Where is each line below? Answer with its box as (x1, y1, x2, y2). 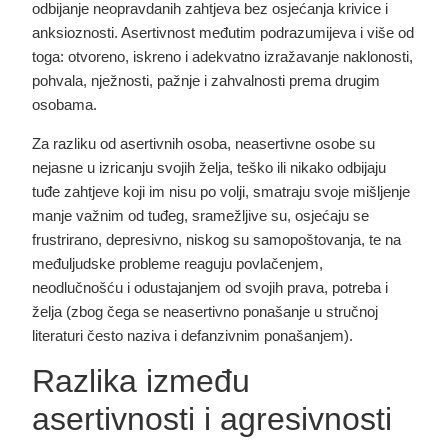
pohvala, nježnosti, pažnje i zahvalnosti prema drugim (32, 72, 381, 90)
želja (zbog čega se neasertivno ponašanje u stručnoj (32, 302, 379, 320)
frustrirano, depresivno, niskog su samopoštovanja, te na (32, 230, 402, 248)
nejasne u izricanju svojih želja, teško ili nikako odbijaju (32, 158, 387, 176)
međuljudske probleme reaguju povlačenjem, (32, 254, 324, 272)
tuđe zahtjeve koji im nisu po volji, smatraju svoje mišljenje (32, 182, 411, 200)
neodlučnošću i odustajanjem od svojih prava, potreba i (32, 278, 389, 296)
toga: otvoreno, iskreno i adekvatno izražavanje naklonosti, (32, 48, 414, 66)
